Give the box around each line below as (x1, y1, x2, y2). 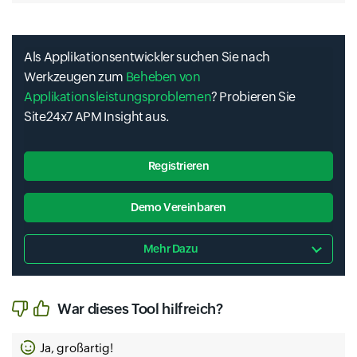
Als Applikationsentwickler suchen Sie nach (24, 49, 270, 65)
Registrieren (147, 159, 210, 173)
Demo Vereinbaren (130, 201, 227, 214)
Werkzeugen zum (24, 69, 126, 85)
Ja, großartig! (40, 340, 113, 355)
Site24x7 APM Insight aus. (24, 109, 169, 125)
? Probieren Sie (211, 89, 296, 105)
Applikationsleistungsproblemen (24, 89, 212, 105)
